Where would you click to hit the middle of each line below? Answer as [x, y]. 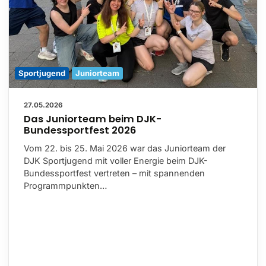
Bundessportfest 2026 [80, 131]
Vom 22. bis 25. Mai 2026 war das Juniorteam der [125, 148]
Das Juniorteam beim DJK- [93, 119]
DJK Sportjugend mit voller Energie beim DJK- [116, 161]
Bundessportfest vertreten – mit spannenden [114, 173]
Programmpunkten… [65, 186]
